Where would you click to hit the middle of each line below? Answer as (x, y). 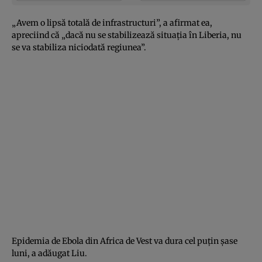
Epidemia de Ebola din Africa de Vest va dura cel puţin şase (125, 241)
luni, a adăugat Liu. (49, 253)
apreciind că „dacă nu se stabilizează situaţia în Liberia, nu (127, 35)
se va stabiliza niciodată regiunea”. (79, 47)
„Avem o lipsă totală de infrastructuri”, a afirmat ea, (112, 23)
